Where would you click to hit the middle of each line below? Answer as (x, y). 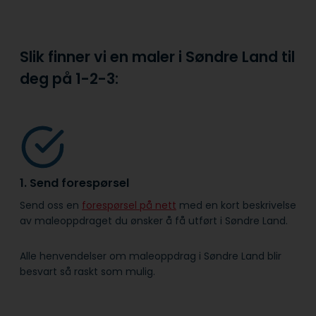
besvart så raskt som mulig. (87, 271)
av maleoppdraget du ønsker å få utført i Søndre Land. (154, 220)
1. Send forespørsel (74, 183)
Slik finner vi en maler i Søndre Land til (157, 56)
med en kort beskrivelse (236, 205)
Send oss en (51, 205)
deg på (48, 78)
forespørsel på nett (129, 205)
